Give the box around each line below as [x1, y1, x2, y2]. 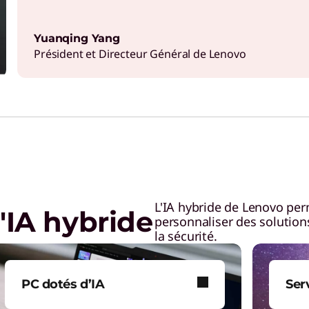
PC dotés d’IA [21, 277, 105, 292]
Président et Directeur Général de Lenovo [34, 46, 246, 61]
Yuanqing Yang [34, 32, 120, 45]
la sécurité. [154, 228, 217, 244]
